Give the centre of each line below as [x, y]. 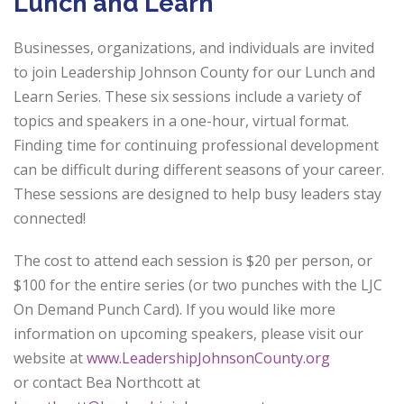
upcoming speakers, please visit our [242, 334]
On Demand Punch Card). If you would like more [174, 310]
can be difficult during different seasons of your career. [199, 170]
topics [36, 121]
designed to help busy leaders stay [265, 194]
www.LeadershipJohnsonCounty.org [208, 358]
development [335, 146]
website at [50, 358]
